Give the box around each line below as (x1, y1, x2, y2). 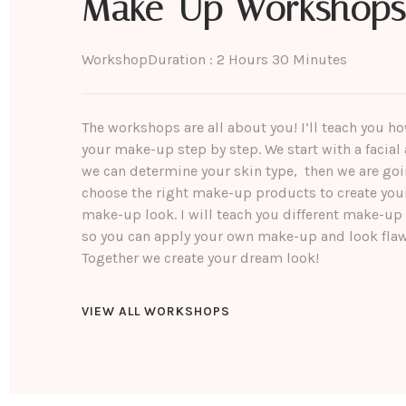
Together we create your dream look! (82, 248, 319, 266)
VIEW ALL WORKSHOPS (82, 304, 230, 320)
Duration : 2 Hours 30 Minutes (148, 50, 347, 68)
